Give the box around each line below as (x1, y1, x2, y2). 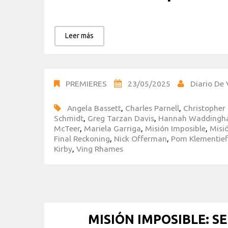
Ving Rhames (76, 144, 123, 153)
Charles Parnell (125, 103, 179, 112)
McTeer (54, 123, 80, 133)
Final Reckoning (54, 133, 110, 143)
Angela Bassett (67, 103, 121, 112)
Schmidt (54, 113, 83, 123)
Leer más (65, 31, 94, 40)
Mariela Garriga (84, 123, 141, 133)
